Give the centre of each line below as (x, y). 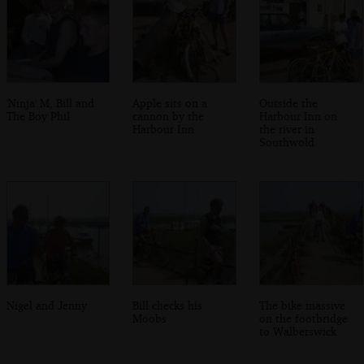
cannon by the (169, 115)
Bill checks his (168, 305)
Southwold (287, 141)
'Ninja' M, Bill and (50, 102)
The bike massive (303, 305)
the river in (287, 128)
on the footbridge (304, 318)
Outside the (289, 102)
